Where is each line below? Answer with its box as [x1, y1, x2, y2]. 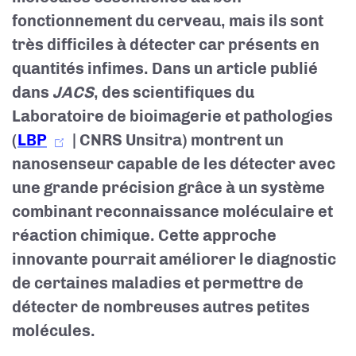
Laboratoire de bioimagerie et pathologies [12, 106, 333, 126]
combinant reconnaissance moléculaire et [12, 202, 333, 221]
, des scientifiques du [94, 83, 254, 102]
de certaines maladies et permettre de [12, 273, 304, 292]
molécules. [12, 321, 95, 340]
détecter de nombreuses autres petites [12, 297, 310, 316]
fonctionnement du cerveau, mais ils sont [12, 11, 323, 30]
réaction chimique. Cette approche [12, 226, 277, 245]
